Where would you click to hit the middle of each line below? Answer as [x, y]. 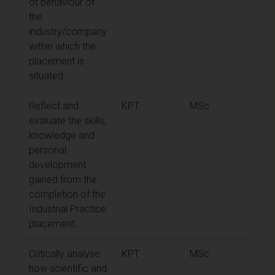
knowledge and [62, 135]
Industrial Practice [68, 209]
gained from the [63, 179]
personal [48, 150]
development [57, 165]
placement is [56, 61]
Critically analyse [64, 254]
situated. [47, 76]
